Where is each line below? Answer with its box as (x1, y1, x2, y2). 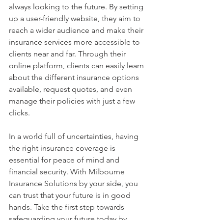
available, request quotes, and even (9, 84, 134, 94)
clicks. (9, 108, 30, 117)
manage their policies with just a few (9, 96, 137, 106)
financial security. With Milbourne (9, 166, 127, 176)
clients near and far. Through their (9, 49, 128, 58)
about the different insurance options (9, 72, 141, 82)
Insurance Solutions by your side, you (9, 178, 140, 188)
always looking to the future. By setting (9, 1, 145, 11)
